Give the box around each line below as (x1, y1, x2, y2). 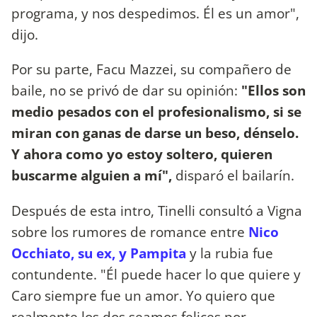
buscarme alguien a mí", (11, 166, 172, 185)
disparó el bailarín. (172, 166, 294, 185)
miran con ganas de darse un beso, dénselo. (11, 123, 299, 143)
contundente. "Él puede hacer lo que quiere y (11, 264, 301, 284)
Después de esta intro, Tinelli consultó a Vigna (11, 200, 302, 220)
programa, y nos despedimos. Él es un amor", (11, 4, 299, 23)
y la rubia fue (186, 243, 273, 263)
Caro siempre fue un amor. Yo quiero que (11, 285, 275, 305)
